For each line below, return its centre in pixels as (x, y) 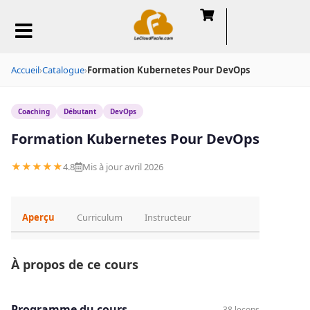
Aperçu (38, 217)
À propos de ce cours (75, 264)
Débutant (80, 111)
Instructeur (168, 217)
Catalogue (63, 70)
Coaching (34, 111)
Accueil (25, 70)
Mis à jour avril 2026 (123, 167)
